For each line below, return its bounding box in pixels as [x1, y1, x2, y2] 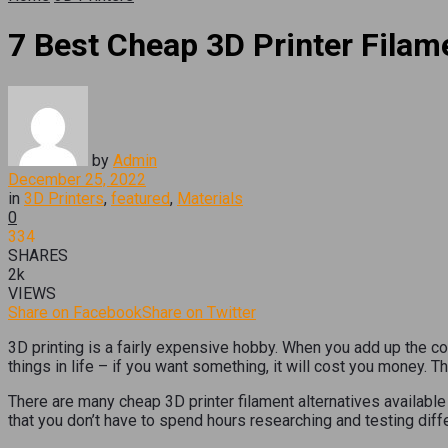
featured [111, 188, 170, 208]
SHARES [8, 245, 68, 265]
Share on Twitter [142, 302, 256, 322]
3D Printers [24, 188, 104, 208]
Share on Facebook [8, 302, 142, 322]
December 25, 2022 [8, 169, 146, 189]
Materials [177, 188, 243, 208]
